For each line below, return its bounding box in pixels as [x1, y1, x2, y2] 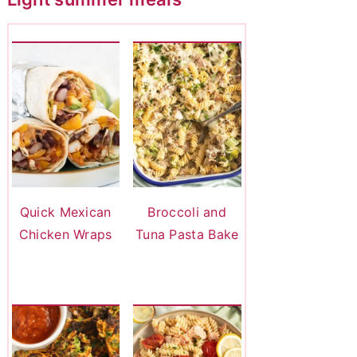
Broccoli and [147, 203, 227, 220]
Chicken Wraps [18, 226, 112, 242]
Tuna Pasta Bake [135, 226, 239, 242]
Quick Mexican [19, 203, 112, 220]
